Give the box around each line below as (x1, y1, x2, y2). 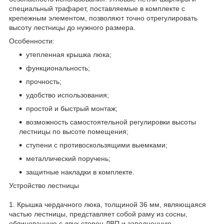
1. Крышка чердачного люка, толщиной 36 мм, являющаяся (9, 200, 206, 208)
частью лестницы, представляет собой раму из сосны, (9, 209, 187, 218)
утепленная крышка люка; (26, 50, 111, 58)
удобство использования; (26, 90, 109, 99)
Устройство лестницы (9, 181, 81, 189)
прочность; (26, 77, 61, 85)
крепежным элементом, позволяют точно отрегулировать (9, 13, 197, 22)
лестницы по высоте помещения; (19, 127, 128, 135)
